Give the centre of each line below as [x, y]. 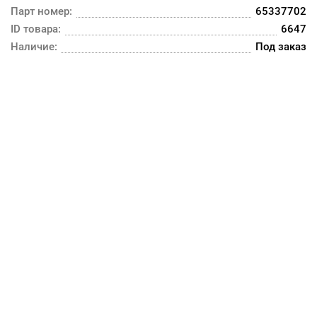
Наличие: [34, 47]
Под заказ [281, 47]
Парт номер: [41, 11]
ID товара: [36, 29]
